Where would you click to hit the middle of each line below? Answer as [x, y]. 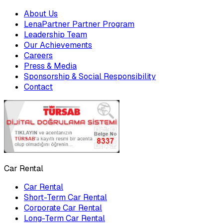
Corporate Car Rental [63, 208]
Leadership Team [56, 34]
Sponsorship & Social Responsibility [90, 76]
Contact [38, 87]
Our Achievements [58, 45]
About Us [41, 13]
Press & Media [50, 66]
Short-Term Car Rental [65, 197]
